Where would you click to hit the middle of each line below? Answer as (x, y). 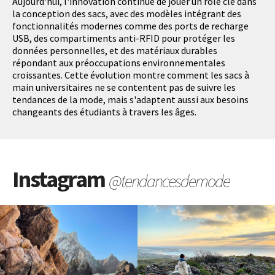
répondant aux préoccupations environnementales (119, 62)
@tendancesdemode (169, 181)
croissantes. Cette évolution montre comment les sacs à (131, 75)
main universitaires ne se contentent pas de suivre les (124, 87)
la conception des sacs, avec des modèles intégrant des (127, 13)
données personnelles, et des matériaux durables (115, 50)
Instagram (60, 179)
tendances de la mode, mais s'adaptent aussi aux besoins (130, 99)
